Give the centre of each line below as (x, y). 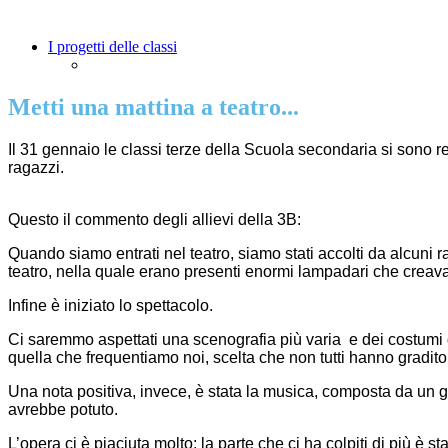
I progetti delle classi (112, 47)
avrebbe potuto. (65, 410)
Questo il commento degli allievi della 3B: (154, 220)
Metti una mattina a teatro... (153, 107)
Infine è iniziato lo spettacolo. (110, 306)
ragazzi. (38, 168)
